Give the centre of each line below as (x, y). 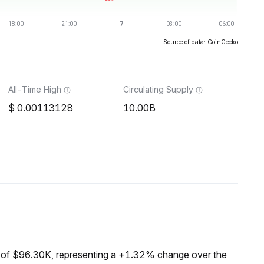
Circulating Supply (158, 89)
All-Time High (35, 89)
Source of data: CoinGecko (201, 42)
